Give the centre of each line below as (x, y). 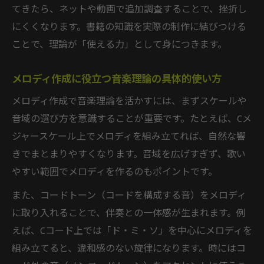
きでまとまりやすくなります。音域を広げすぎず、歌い (129, 154)
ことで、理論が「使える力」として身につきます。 (119, 45)
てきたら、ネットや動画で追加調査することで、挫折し (129, 9)
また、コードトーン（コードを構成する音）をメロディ (129, 196)
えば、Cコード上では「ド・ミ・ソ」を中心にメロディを (132, 231)
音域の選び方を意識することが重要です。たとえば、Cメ (132, 119)
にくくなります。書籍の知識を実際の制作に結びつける (129, 27)
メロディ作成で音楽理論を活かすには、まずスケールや (129, 101)
